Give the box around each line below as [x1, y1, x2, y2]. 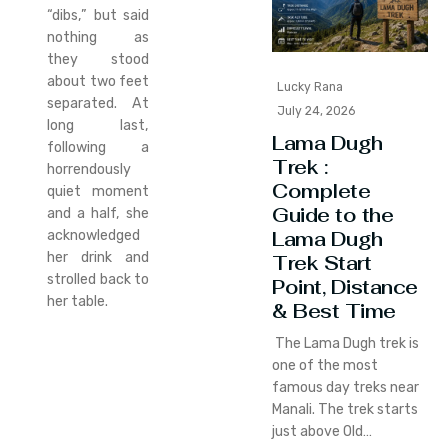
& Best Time [272, 298, 396, 325]
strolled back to [47, 270, 149, 288]
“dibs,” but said [47, 6, 149, 24]
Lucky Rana [277, 79, 344, 94]
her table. [47, 292, 109, 310]
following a [47, 138, 149, 156]
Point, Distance [272, 274, 418, 301]
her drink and [47, 248, 149, 266]
